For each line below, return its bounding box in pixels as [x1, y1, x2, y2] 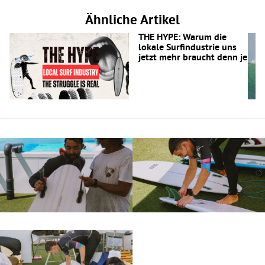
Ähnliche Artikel [85, 12, 180, 30]
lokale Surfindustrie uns [138, 41, 237, 54]
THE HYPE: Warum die [138, 31, 227, 44]
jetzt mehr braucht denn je [138, 51, 247, 64]
